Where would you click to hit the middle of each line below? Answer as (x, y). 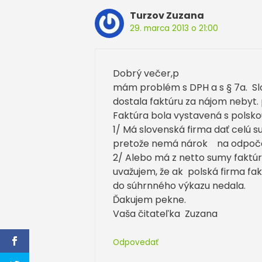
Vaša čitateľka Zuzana (165, 213)
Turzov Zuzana (167, 15)
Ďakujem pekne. (149, 199)
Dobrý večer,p (146, 73)
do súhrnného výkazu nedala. (179, 185)
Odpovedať (136, 242)
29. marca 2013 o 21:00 (174, 28)
